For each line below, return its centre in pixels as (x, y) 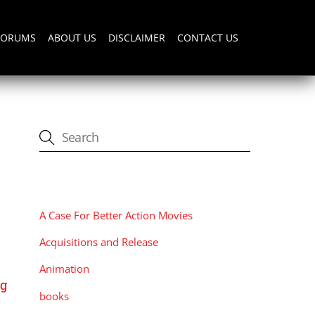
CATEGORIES (77, 184)
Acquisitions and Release (99, 242)
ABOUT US (72, 37)
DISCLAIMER (137, 37)
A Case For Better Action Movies (116, 216)
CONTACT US (208, 37)
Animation (64, 269)
